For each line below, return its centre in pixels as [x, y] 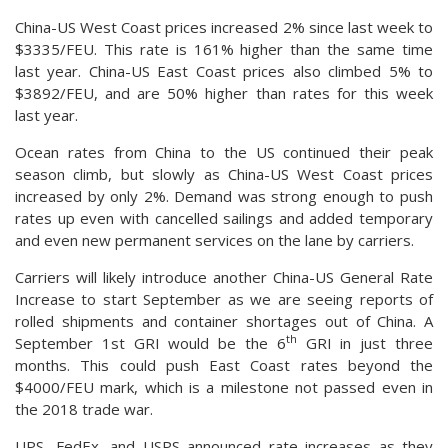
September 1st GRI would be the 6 [150, 342]
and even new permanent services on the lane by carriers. [214, 239]
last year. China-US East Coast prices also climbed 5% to [224, 70]
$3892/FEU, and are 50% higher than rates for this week [224, 92]
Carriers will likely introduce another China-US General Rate [224, 276]
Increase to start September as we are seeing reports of [224, 298]
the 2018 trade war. [84, 408]
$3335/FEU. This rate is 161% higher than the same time [224, 48]
